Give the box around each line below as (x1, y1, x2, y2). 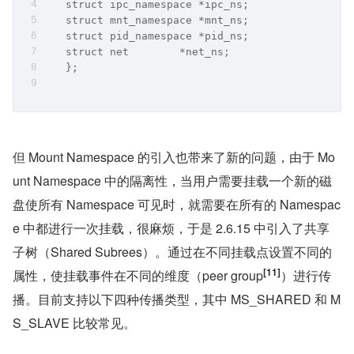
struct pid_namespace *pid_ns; (47, 30, 262, 43)
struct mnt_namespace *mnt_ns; (47, 14, 262, 27)
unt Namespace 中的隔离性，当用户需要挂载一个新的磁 (13, 171, 332, 190)
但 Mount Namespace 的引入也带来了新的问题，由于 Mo (13, 148, 335, 167)
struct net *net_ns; (47, 46, 230, 58)
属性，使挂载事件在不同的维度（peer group (13, 266, 263, 285)
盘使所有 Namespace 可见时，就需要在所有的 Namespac (13, 195, 341, 214)
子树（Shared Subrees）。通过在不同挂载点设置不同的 (13, 243, 332, 262)
